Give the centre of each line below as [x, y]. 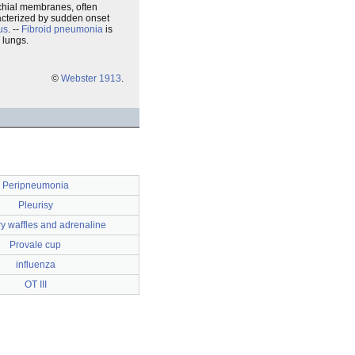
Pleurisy [35, 205]
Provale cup [35, 245]
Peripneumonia [35, 185]
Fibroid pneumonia [62, 29]
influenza [35, 265]
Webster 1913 [91, 78]
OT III [35, 284]
